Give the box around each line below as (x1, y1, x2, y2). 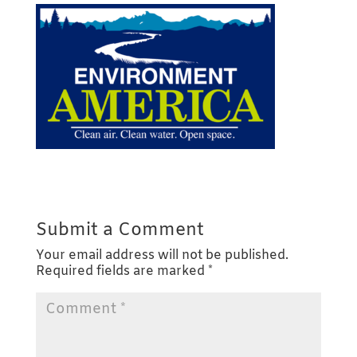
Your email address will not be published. (35, 246, 288, 264)
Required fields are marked (35, 262, 208, 280)
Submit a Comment (35, 218, 204, 242)
